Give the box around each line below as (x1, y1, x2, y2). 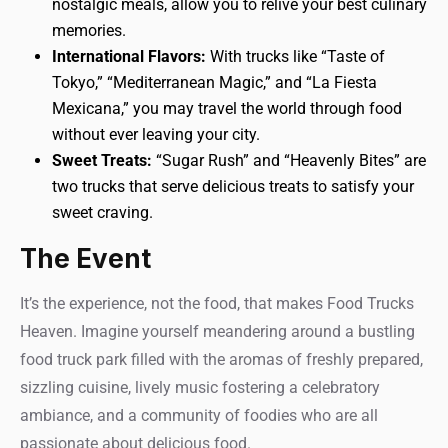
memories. (52, 21, 126, 40)
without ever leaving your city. (52, 125, 260, 144)
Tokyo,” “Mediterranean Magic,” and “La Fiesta (52, 73, 377, 92)
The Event (20, 243, 151, 274)
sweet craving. (52, 203, 153, 222)
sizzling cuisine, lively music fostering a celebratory (20, 378, 380, 397)
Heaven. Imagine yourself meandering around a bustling (20, 322, 415, 341)
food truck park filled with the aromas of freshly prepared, (20, 350, 423, 369)
